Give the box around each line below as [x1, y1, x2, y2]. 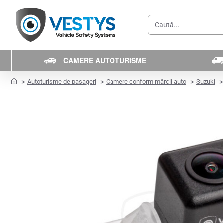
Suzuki [196, 78, 215, 85]
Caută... [148, 25, 173, 33]
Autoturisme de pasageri [27, 78, 96, 85]
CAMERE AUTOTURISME [63, 55, 147, 65]
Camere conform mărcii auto [106, 78, 186, 85]
